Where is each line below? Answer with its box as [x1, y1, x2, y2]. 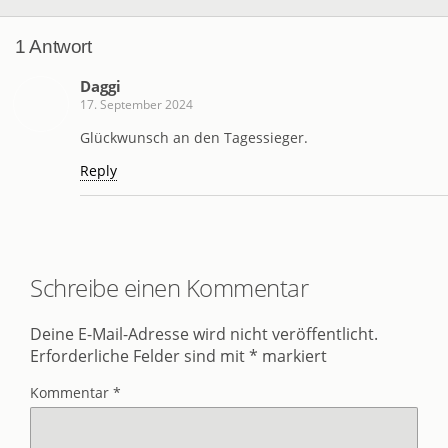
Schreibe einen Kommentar [30, 270, 309, 304]
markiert [258, 345, 327, 368]
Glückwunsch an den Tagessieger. [80, 127, 308, 147]
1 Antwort [15, 35, 92, 57]
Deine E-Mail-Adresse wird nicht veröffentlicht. [30, 323, 378, 346]
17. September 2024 [80, 96, 193, 114]
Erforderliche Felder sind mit [30, 345, 249, 368]
